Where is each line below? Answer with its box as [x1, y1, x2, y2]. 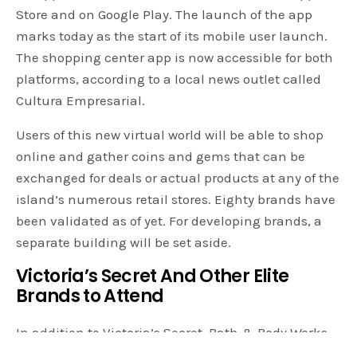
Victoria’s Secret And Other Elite [16, 263, 289, 288]
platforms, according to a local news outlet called [16, 70, 322, 87]
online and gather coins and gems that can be [16, 147, 306, 164]
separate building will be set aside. [16, 233, 232, 250]
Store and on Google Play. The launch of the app [16, 6, 313, 22]
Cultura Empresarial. [16, 92, 146, 108]
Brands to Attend [16, 283, 164, 308]
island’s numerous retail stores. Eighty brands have [16, 190, 336, 207]
